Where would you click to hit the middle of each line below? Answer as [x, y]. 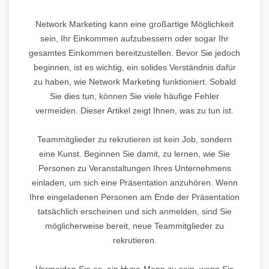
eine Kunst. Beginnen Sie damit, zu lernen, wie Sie [134, 153]
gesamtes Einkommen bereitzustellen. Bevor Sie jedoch [134, 53]
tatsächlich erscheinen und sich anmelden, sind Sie [134, 211]
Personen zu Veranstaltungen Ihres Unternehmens [134, 168]
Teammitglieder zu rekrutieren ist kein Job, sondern [134, 139]
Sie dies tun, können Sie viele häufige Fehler [134, 96]
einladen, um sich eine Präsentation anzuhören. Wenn [134, 182]
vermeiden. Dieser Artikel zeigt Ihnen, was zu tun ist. [134, 110]
